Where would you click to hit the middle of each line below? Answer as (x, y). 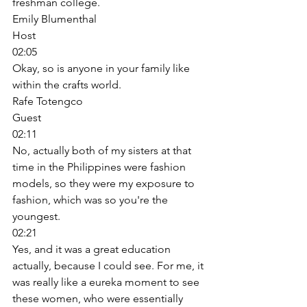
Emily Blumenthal (54, 19)
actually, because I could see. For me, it (109, 265)
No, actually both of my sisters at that (103, 150)
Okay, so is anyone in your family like (102, 68)
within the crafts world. (68, 84)
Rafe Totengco (48, 101)
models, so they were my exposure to (105, 183)
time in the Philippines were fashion (100, 167)
